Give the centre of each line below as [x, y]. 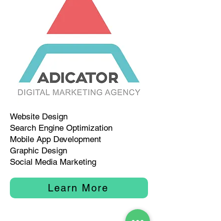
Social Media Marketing [53, 162]
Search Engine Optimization [61, 128]
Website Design [39, 116]
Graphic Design [38, 150]
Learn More [78, 188]
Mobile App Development [55, 139]
